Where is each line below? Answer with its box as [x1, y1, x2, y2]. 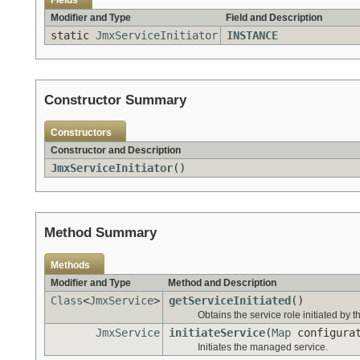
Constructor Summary [44, 92, 186, 108]
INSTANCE [227, 29, 278, 43]
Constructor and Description [51, 145, 181, 157]
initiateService [169, 326, 265, 340]
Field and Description [226, 12, 322, 24]
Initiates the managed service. [198, 342, 328, 354]
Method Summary [44, 225, 157, 241]
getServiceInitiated [169, 294, 291, 308]
